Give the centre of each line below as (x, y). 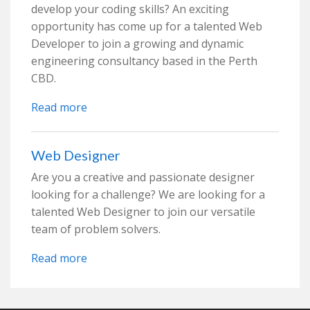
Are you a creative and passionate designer (143, 177)
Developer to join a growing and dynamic (137, 44)
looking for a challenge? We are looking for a (148, 194)
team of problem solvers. (96, 229)
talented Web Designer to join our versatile (143, 212)
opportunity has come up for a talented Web (147, 26)
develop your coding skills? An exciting (130, 9)
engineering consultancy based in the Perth (144, 61)
